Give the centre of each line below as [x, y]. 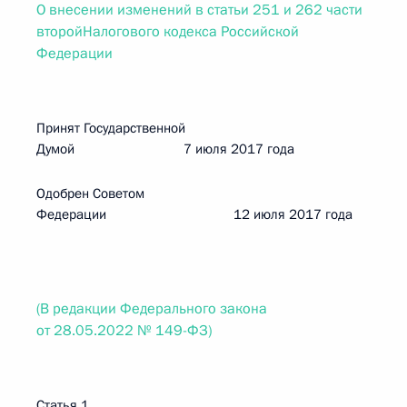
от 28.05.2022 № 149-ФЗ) [124, 331]
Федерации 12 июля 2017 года [194, 214]
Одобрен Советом [90, 194]
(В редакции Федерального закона [152, 309]
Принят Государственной [111, 128]
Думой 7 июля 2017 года [165, 149]
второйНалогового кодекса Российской [168, 32]
